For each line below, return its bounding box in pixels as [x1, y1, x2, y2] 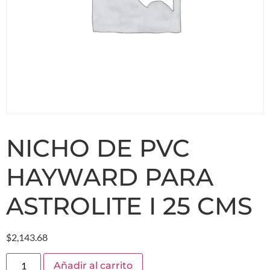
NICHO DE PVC [6, 133, 190, 163]
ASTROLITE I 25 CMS [6, 191, 253, 221]
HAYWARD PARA [6, 162, 213, 192]
